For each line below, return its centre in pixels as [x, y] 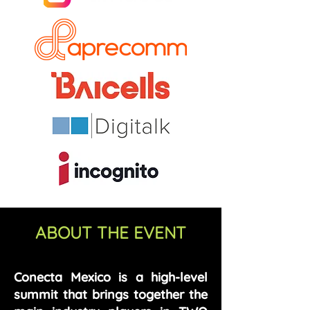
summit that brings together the [111, 294]
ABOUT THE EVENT [111, 232]
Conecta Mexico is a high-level [111, 277]
